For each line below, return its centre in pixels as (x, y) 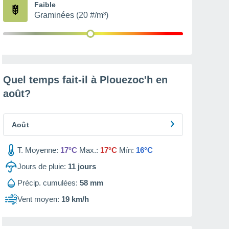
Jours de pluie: (42, 166)
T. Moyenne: (38, 150)
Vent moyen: (38, 199)
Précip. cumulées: (48, 183)
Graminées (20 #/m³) (71, 15)
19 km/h (75, 199)
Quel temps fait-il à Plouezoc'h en (85, 80)
